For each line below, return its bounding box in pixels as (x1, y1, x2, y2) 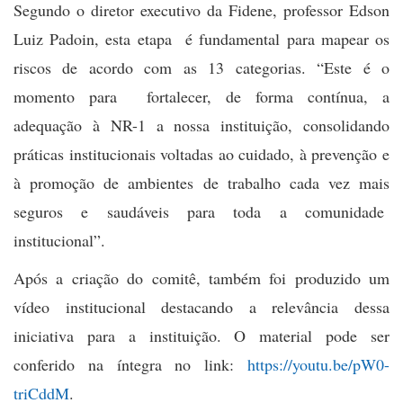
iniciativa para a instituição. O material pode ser (13, 324, 390, 346)
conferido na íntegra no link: (13, 353, 247, 375)
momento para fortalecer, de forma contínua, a (13, 85, 390, 107)
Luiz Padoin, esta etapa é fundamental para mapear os (13, 27, 390, 49)
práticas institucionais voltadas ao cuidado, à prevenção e (13, 142, 390, 165)
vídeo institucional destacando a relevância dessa (13, 295, 390, 318)
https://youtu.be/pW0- (247, 353, 390, 375)
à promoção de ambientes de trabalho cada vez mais (13, 171, 390, 193)
